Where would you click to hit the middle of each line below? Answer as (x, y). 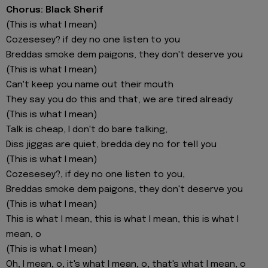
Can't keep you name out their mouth (90, 85)
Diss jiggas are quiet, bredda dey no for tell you (111, 144)
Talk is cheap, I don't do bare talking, (87, 130)
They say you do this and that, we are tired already (119, 100)
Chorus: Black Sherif (55, 10)
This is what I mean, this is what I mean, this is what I (122, 219)
